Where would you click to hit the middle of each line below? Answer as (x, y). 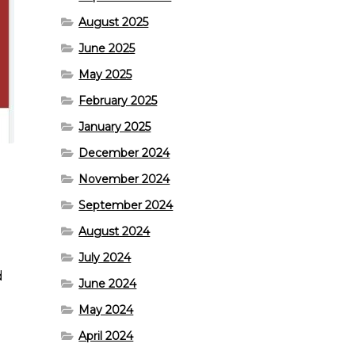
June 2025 (107, 48)
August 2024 (115, 231)
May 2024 (106, 309)
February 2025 (118, 100)
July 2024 (105, 257)
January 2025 (115, 126)
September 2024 (126, 205)
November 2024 (124, 179)
